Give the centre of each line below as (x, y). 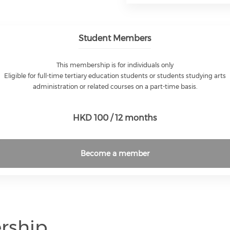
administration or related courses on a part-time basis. (115, 87)
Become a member (115, 154)
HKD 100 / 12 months (115, 118)
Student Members (115, 39)
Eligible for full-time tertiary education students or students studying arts (115, 76)
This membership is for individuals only (115, 65)
